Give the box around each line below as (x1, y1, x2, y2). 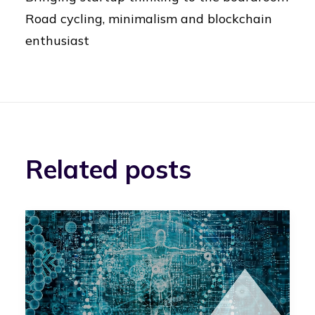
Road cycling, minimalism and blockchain (25, 11, 272, 27)
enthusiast (25, 32, 89, 49)
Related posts (25, 153, 191, 185)
